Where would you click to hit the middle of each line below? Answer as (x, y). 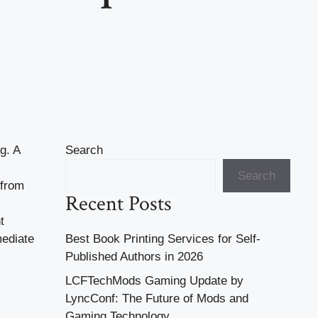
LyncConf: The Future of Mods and (157, 298)
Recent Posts (119, 204)
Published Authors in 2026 (134, 257)
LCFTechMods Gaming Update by (154, 280)
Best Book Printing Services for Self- (163, 239)
